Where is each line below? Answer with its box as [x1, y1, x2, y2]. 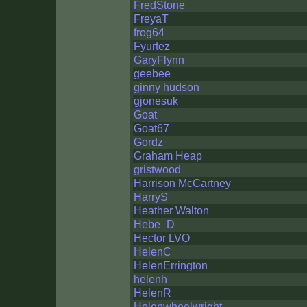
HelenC [134, 246, 171, 258]
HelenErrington [134, 260, 208, 271]
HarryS [134, 191, 168, 203]
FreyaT [134, 13, 169, 25]
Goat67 [134, 123, 169, 134]
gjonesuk [134, 95, 178, 107]
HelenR [134, 287, 171, 299]
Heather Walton [134, 205, 209, 217]
